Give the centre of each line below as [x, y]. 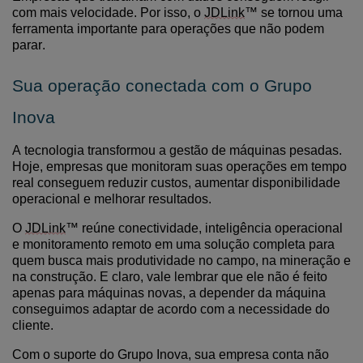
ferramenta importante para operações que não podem [168, 29]
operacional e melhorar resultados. [112, 199]
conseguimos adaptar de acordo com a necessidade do [171, 309]
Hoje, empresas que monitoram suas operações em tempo [179, 167]
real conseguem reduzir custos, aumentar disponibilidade [176, 183]
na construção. [54, 277]
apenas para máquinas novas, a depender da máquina [169, 293]
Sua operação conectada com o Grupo [162, 86]
